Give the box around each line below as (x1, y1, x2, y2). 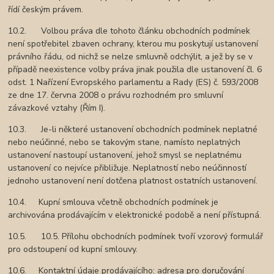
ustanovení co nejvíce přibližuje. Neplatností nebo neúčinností (8, 162, 247, 174)
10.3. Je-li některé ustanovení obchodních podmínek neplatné (8, 124, 258, 136)
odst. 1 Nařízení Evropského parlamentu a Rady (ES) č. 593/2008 (8, 76, 259, 89)
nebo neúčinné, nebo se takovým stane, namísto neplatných (8, 136, 241, 149)
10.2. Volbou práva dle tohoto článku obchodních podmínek (8, 25, 251, 37)
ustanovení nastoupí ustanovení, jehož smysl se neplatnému (8, 149, 242, 161)
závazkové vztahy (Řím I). (8, 102, 106, 114)
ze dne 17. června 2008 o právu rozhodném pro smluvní (8, 89, 224, 102)
